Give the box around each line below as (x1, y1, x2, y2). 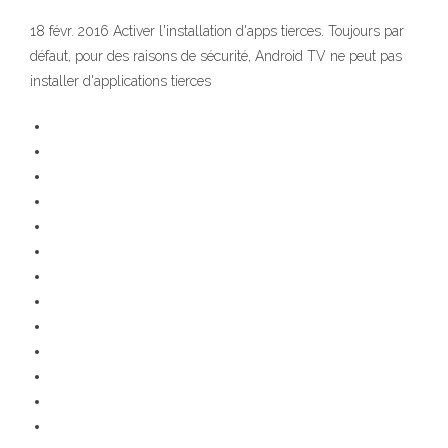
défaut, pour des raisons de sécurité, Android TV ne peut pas (30, 48, 402, 65)
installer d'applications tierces (30, 73, 215, 90)
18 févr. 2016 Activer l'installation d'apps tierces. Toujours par (30, 23, 404, 40)
